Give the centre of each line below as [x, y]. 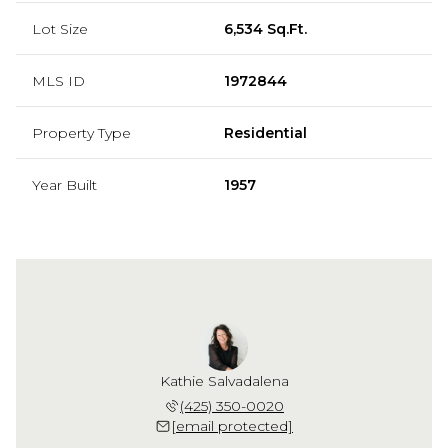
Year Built [64, 184]
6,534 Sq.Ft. [265, 28]
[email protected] [232, 425]
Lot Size [60, 28]
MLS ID [58, 80]
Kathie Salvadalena [224, 380]
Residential [265, 132]
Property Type [81, 132]
